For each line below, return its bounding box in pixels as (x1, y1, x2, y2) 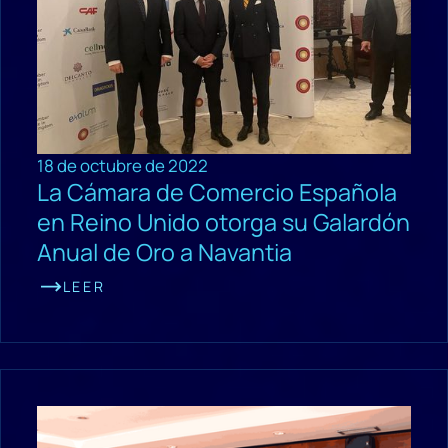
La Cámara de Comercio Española (36, 175, 397, 208)
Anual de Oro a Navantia (36, 235, 292, 268)
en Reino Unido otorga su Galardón (36, 205, 410, 238)
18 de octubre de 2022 (36, 153, 208, 177)
